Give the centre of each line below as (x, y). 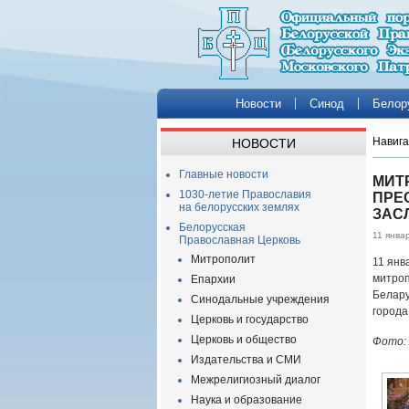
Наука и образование (246, 400)
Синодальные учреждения (260, 299)
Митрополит (223, 259)
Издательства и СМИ (246, 360)
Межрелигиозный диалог (256, 380)
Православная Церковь (240, 240)
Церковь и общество (244, 340)
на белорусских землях (239, 207)
